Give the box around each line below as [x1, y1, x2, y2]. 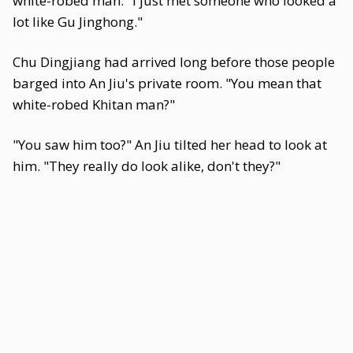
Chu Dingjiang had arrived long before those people [13, 53, 335, 71]
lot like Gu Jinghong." [13, 13, 143, 31]
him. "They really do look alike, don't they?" [13, 157, 281, 175]
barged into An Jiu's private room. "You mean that [13, 74, 321, 92]
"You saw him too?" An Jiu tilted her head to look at [13, 136, 327, 154]
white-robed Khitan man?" [13, 95, 175, 113]
